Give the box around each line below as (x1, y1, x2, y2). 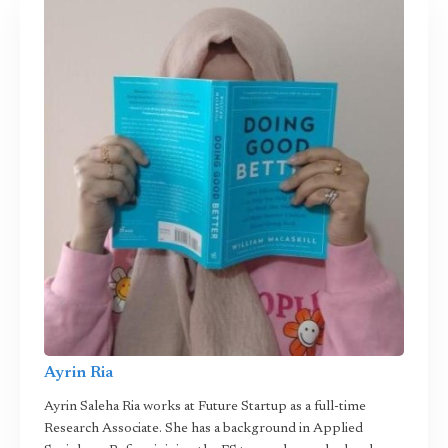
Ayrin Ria (44, 364, 113, 381)
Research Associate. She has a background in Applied (44, 421, 363, 436)
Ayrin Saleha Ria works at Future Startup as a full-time (44, 399, 366, 414)
